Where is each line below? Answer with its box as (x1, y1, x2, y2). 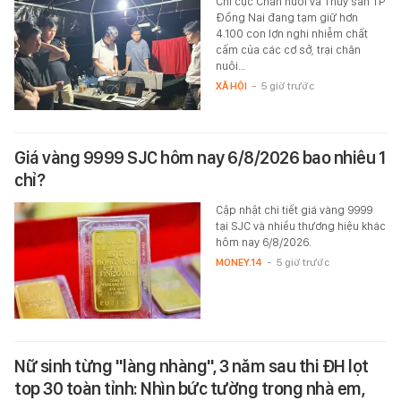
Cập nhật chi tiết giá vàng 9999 (215, 202, 372, 217)
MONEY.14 (215, 255, 262, 269)
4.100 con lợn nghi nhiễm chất (215, 26, 368, 40)
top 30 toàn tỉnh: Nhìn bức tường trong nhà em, (14, 377, 364, 399)
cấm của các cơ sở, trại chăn (215, 42, 361, 56)
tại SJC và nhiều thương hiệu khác (215, 218, 386, 233)
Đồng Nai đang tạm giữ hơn (215, 10, 358, 24)
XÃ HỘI (215, 79, 247, 92)
